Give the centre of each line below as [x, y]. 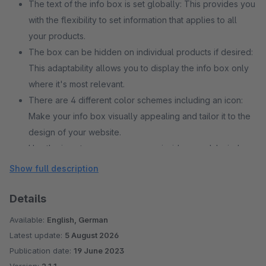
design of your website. [75, 132]
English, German [77, 220]
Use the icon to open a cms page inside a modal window [140, 148]
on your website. [61, 196]
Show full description [54, 168]
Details [28, 199]
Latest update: [37, 235]
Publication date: [42, 251]
